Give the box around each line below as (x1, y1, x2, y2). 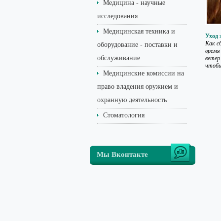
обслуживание (97, 54, 140, 62)
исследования (97, 12, 138, 20)
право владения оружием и (97, 83, 178, 90)
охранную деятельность (97, 96, 167, 104)
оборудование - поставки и (97, 41, 178, 48)
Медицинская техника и (103, 28, 175, 35)
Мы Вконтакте (97, 150, 148, 158)
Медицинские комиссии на (103, 70, 184, 77)
